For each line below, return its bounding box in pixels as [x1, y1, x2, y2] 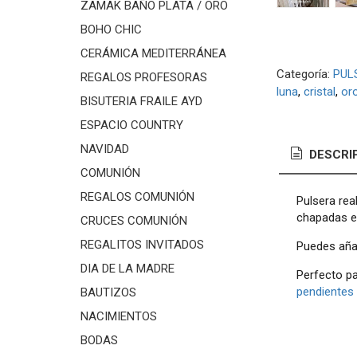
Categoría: [276, 67, 333, 81]
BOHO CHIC [80, 22, 142, 37]
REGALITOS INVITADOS [80, 237, 204, 252]
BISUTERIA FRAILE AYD [80, 94, 202, 108]
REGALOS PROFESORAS [80, 70, 207, 84]
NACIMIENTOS [80, 309, 157, 324]
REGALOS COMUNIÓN [80, 190, 194, 204]
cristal [303, 84, 335, 99]
